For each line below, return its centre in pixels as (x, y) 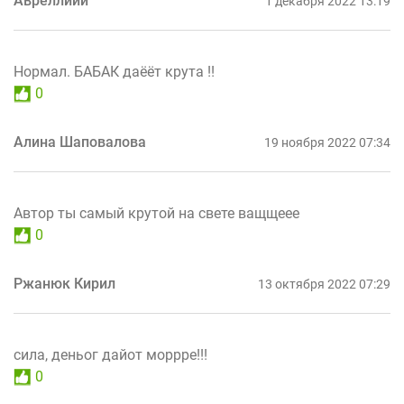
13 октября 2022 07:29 (324, 285)
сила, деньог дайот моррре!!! (110, 355)
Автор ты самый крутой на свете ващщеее (156, 214)
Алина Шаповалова (80, 142)
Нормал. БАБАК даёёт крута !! (114, 72)
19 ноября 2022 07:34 (327, 143)
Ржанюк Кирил (64, 284)
